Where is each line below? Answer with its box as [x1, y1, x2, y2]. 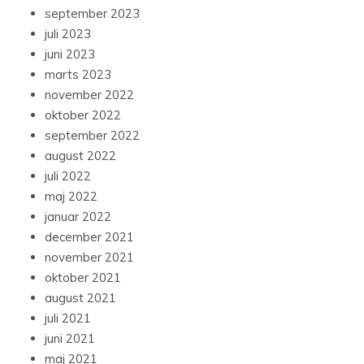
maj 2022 [45, 188, 97, 205]
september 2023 [45, 6, 140, 22]
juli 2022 [45, 168, 91, 184]
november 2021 [45, 249, 134, 266]
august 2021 [45, 290, 116, 306]
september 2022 [45, 128, 140, 144]
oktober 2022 [45, 107, 121, 123]
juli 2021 [45, 310, 91, 327]
